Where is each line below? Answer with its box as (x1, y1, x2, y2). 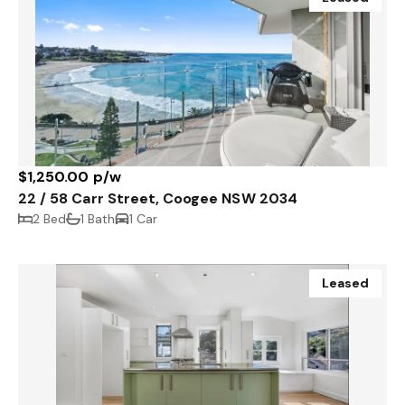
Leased (321, 275, 369, 292)
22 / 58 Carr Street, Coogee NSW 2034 (18, 189, 297, 209)
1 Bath (80, 211, 116, 228)
